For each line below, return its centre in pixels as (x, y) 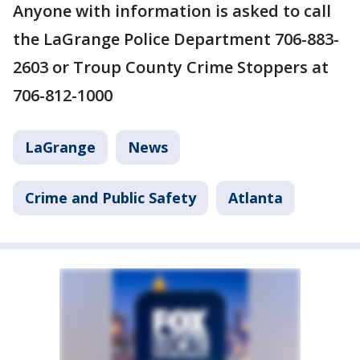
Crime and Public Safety (110, 198)
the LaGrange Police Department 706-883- (176, 39)
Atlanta (256, 198)
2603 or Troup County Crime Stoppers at (171, 67)
